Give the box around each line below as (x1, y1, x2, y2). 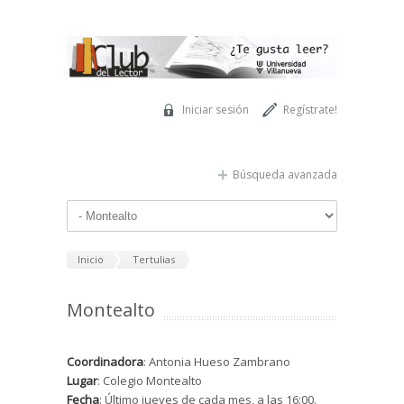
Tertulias (133, 252, 175, 266)
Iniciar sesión (182, 101, 249, 117)
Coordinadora (67, 353, 143, 371)
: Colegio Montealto (97, 372, 202, 390)
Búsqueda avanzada (233, 166, 337, 182)
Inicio (78, 252, 104, 266)
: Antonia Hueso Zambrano (143, 353, 290, 371)
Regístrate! (283, 101, 337, 117)
